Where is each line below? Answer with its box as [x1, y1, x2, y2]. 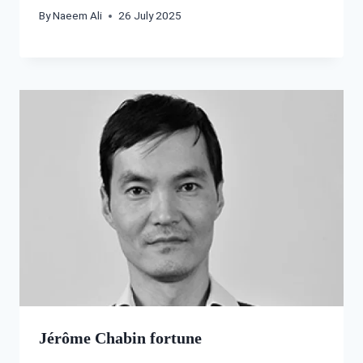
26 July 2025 [118, 9, 182, 23]
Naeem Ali [53, 9, 103, 23]
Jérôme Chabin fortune [39, 328, 202, 347]
